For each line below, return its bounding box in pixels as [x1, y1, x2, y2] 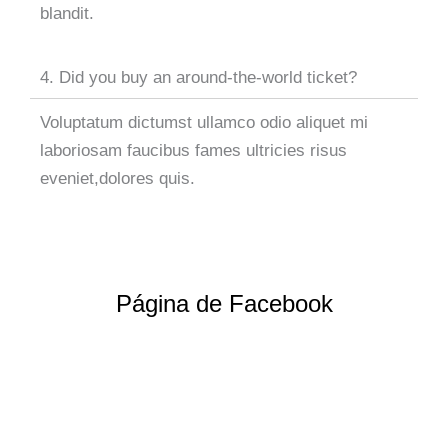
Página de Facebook [115, 289, 333, 317]
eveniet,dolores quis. [40, 168, 195, 188]
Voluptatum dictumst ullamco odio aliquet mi [40, 112, 368, 132]
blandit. [40, 3, 94, 23]
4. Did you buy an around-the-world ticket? [40, 67, 357, 87]
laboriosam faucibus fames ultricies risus [40, 140, 347, 160]
